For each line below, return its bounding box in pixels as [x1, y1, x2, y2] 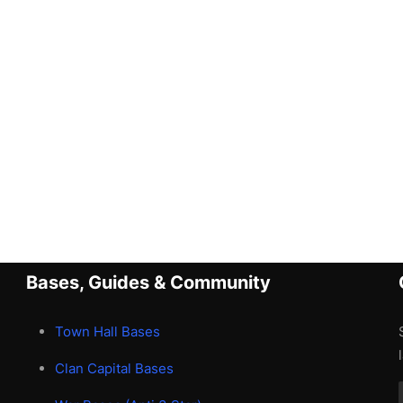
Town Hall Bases [55, 323, 161, 341]
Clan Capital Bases [55, 360, 175, 378]
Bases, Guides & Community [26, 272, 272, 294]
